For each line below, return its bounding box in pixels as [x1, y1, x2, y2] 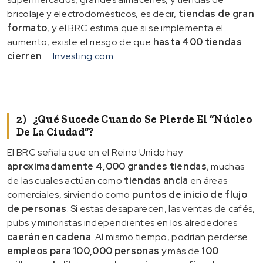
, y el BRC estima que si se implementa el [47, 21, 224, 34]
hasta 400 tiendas [153, 35, 242, 48]
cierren [7, 49, 42, 62]
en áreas [188, 174, 228, 187]
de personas [7, 202, 67, 215]
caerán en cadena [7, 230, 92, 243]
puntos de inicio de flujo [131, 188, 247, 201]
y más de [159, 244, 202, 257]
